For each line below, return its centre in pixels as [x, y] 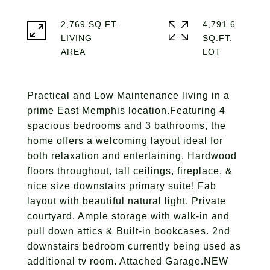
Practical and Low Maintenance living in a [128, 96]
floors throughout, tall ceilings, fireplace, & [130, 171]
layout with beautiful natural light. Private [127, 201]
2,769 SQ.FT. [90, 24]
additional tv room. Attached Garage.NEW [128, 261]
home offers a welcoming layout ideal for [125, 141]
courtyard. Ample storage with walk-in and [128, 216]
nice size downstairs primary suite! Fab [122, 186]
